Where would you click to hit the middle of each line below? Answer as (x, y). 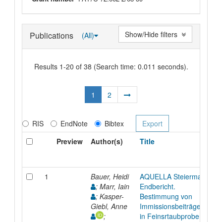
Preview (69, 141)
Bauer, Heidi (111, 176)
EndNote (74, 123)
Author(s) (107, 141)
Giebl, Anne (110, 206)
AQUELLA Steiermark (173, 176)
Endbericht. (157, 186)
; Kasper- (110, 196)
